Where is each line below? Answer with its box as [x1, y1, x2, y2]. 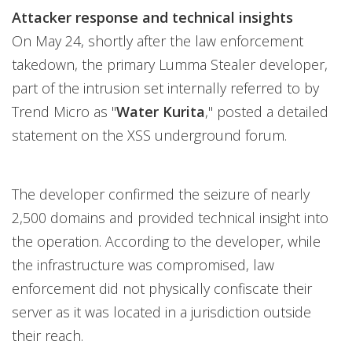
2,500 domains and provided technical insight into [12, 208, 328, 227]
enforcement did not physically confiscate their [12, 279, 312, 298]
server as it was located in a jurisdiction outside [12, 302, 311, 321]
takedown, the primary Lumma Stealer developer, [12, 55, 328, 74]
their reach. [12, 326, 83, 345]
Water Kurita [116, 102, 205, 121]
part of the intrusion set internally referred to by [12, 79, 319, 97]
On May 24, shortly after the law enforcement [12, 31, 303, 50]
